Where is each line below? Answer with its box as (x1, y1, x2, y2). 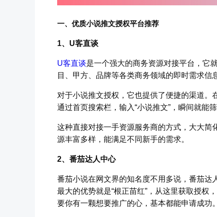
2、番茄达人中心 (57, 155, 116, 164)
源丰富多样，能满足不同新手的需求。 (57, 135, 189, 144)
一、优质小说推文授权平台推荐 (57, 19, 159, 28)
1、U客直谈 (57, 39, 98, 48)
